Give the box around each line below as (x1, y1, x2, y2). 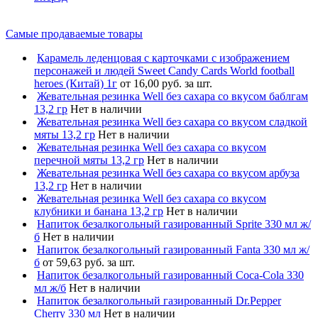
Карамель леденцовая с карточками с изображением (37, 51, 290, 64)
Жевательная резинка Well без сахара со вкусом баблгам (37, 89, 308, 102)
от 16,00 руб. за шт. (120, 77, 212, 89)
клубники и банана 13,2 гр (34, 204, 163, 217)
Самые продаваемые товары (6, 27, 143, 40)
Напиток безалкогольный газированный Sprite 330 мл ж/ (37, 217, 311, 230)
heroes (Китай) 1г (34, 77, 117, 89)
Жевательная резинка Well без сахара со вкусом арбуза (37, 166, 300, 179)
